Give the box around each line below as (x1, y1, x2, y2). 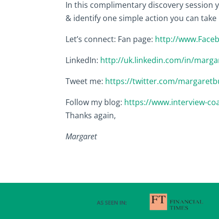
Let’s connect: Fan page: (66, 34, 155, 45)
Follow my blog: (66, 97, 125, 108)
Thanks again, (66, 110, 116, 121)
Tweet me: (66, 76, 106, 87)
